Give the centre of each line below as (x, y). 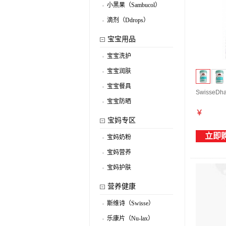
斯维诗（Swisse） (131, 203)
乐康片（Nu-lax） (130, 218)
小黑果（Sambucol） (134, 5)
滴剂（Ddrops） (128, 20)
